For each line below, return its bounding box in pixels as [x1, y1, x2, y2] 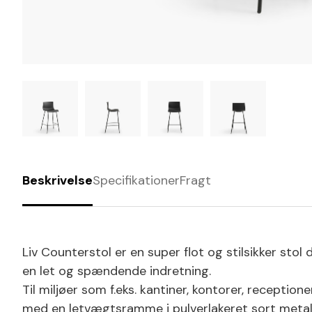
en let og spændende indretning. [22, 263, 211, 279]
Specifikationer [93, 172, 180, 189]
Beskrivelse [22, 172, 93, 189]
